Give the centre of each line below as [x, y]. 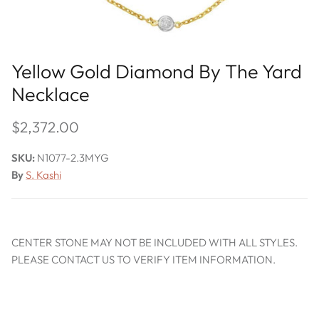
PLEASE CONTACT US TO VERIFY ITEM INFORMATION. [143, 259]
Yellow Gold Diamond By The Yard [157, 72]
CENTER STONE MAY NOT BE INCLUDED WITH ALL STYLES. [155, 242]
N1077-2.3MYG [73, 157]
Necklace [51, 94]
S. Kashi [43, 174]
